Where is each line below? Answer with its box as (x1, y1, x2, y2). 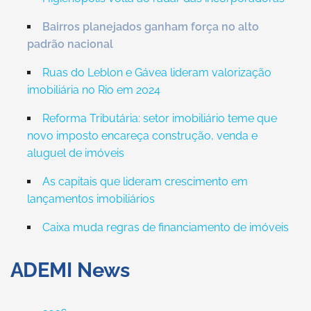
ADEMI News (10, 258, 131, 282)
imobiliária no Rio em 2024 (26, 83, 160, 96)
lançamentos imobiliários (26, 192, 155, 205)
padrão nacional (26, 37, 113, 51)
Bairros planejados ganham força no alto (42, 20, 259, 33)
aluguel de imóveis (26, 146, 124, 160)
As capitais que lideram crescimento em (42, 175, 248, 188)
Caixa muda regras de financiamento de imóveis (42, 221, 289, 234)
